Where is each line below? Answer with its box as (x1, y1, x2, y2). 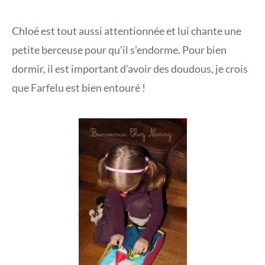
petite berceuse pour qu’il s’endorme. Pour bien (12, 43, 227, 57)
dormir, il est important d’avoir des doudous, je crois (12, 62, 248, 76)
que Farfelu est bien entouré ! (12, 81, 146, 95)
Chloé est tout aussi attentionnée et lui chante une (12, 24, 241, 38)
